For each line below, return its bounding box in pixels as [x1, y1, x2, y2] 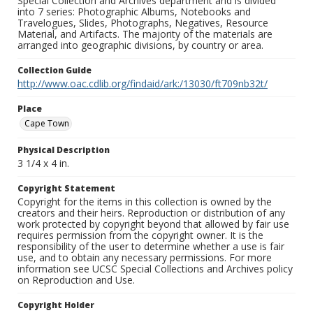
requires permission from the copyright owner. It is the [17, 228, 263, 242]
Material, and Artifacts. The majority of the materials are [17, 27, 272, 41]
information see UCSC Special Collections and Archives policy [17, 262, 293, 276]
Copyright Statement [17, 182, 115, 195]
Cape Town [24, 117, 69, 130]
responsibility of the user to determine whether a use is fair [17, 240, 284, 254]
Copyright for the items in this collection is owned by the [17, 195, 272, 209]
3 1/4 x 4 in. [17, 156, 69, 170]
